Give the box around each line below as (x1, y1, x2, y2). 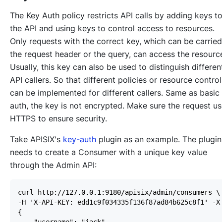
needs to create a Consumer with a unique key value (10, 147, 207, 157)
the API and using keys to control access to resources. (10, 23, 215, 33)
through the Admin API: (10, 160, 97, 170)
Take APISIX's (10, 134, 63, 144)
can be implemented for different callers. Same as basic (10, 87, 220, 98)
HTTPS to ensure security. (10, 113, 107, 123)
